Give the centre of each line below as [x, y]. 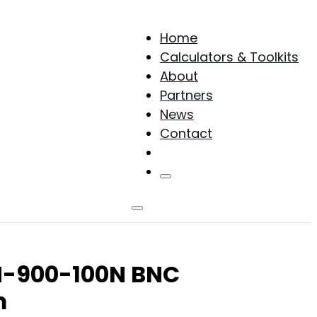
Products [188, 152]
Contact [186, 133]
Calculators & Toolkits [229, 57]
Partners [186, 95]
